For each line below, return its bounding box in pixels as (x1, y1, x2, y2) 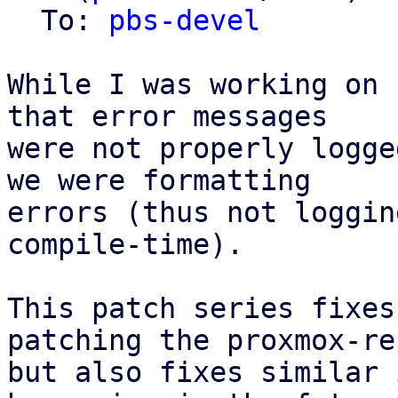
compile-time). (7, 228, 243, 260)
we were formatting (7, 164, 311, 196)
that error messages (7, 100, 328, 132)
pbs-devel (108, 4, 260, 36)
